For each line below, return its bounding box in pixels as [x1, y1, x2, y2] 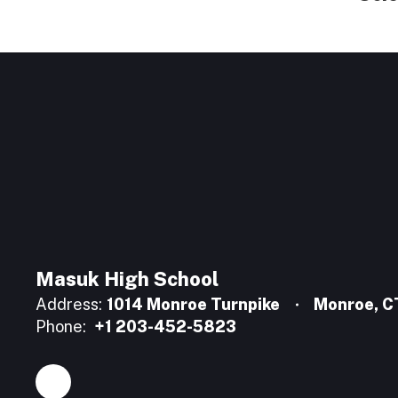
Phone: [36, 317, 86, 336]
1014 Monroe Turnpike [107, 295, 280, 314]
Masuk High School [36, 267, 219, 291]
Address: [36, 295, 102, 314]
